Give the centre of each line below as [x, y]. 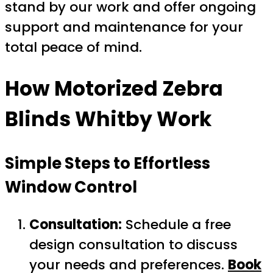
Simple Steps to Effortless [108, 163]
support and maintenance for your [124, 27]
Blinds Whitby [79, 119]
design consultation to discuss [133, 245]
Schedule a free [176, 225]
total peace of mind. [73, 47]
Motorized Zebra [139, 89]
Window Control [71, 187]
